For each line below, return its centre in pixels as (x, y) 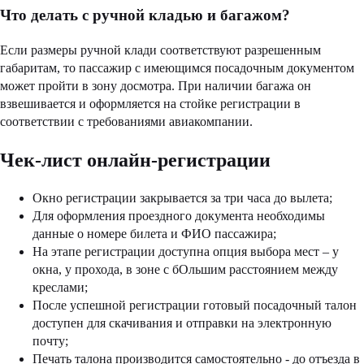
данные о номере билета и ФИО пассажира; (154, 234)
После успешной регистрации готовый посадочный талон (195, 305)
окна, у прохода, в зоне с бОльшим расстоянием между (185, 270)
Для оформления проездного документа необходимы (179, 216)
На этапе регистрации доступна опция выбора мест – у (186, 252)
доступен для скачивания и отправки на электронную (182, 323)
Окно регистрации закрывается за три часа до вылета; (182, 198)
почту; (50, 341)
